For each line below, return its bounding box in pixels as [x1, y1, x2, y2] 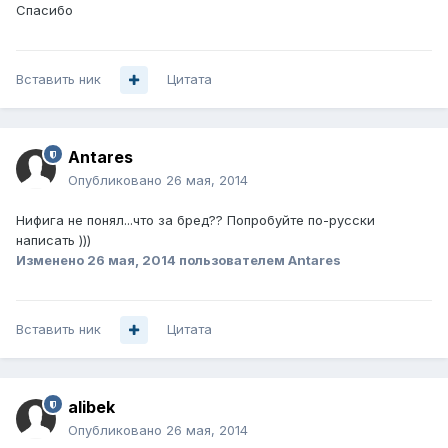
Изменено [16, 252, 87, 269]
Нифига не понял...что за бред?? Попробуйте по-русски [16, 212, 375, 229]
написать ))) [16, 232, 91, 249]
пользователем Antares [176, 252, 341, 269]
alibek [68, 397, 115, 418]
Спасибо [16, 2, 73, 19]
